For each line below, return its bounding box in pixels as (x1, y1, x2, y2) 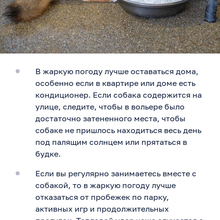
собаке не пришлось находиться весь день (35, 125, 201, 135)
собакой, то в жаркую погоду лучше (35, 180, 176, 190)
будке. (35, 148, 61, 159)
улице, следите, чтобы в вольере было (35, 101, 185, 111)
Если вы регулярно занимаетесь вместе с (35, 168, 196, 178)
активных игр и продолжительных (35, 203, 169, 214)
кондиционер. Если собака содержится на (35, 89, 202, 100)
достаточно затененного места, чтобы (35, 113, 186, 123)
